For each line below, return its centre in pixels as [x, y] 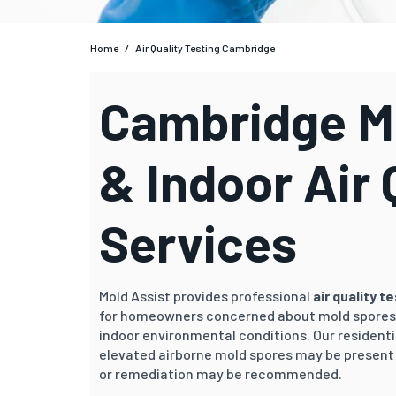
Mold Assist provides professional [206, 295]
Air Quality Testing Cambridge [205, 47]
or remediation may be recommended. [221, 373]
